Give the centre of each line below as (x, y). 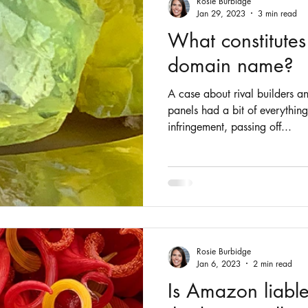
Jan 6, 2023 (219, 263)
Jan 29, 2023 (221, 13)
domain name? (231, 65)
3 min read (277, 13)
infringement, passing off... (230, 126)
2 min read (273, 263)
